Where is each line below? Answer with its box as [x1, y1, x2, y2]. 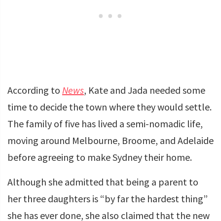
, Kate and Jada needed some [84, 84, 205, 96]
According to [7, 84, 62, 96]
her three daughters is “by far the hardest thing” [7, 192, 208, 205]
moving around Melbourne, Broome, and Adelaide [7, 134, 214, 147]
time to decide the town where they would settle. [7, 101, 212, 113]
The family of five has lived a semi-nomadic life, [7, 117, 203, 130]
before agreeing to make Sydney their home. [7, 151, 192, 163]
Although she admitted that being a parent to [7, 176, 198, 188]
